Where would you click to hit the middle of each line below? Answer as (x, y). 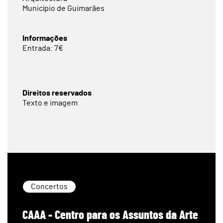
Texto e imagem (50, 103)
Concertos (49, 187)
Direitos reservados (57, 93)
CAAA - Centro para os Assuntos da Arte (110, 214)
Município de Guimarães (63, 8)
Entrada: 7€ (43, 48)
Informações (45, 38)
